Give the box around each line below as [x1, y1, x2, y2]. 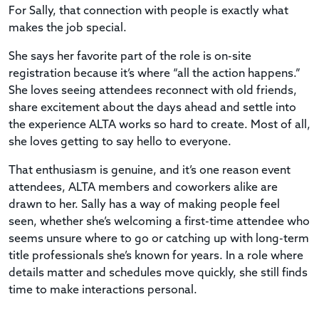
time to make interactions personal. [9, 284, 197, 296]
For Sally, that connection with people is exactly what [9, 5, 288, 17]
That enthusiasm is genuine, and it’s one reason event [9, 164, 291, 177]
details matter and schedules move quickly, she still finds [9, 267, 308, 279]
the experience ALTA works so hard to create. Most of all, [9, 119, 310, 131]
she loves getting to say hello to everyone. [9, 136, 231, 148]
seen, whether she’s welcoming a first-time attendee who [9, 216, 310, 228]
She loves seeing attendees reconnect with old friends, [9, 85, 297, 97]
